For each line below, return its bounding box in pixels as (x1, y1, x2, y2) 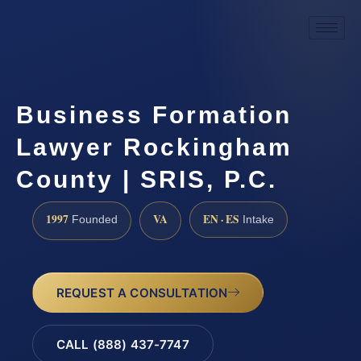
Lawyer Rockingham (16, 133, 293, 160)
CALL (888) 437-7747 (56, 337, 189, 353)
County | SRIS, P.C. (16, 165, 277, 193)
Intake (239, 213, 274, 226)
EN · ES (203, 210, 239, 227)
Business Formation (16, 101, 292, 128)
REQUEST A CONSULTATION (56, 284, 228, 301)
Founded (68, 213, 118, 226)
